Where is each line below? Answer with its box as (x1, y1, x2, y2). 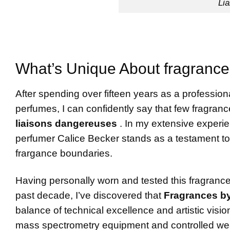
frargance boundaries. (15, 148, 112, 159)
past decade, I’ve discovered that (15, 190, 164, 201)
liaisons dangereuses (15, 118, 120, 129)
